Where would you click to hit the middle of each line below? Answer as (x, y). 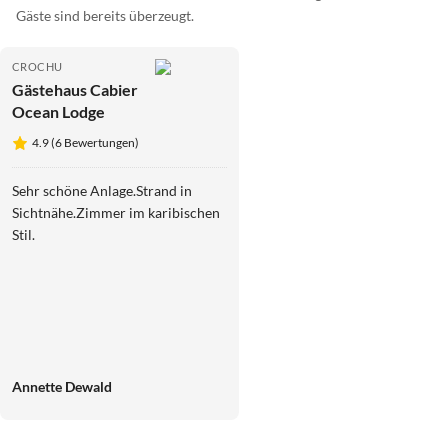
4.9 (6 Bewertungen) (85, 142)
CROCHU (37, 66)
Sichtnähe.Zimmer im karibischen (116, 212)
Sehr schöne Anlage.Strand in (102, 190)
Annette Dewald (62, 386)
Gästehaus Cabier (75, 89)
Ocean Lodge (58, 111)
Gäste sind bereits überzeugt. (105, 15)
